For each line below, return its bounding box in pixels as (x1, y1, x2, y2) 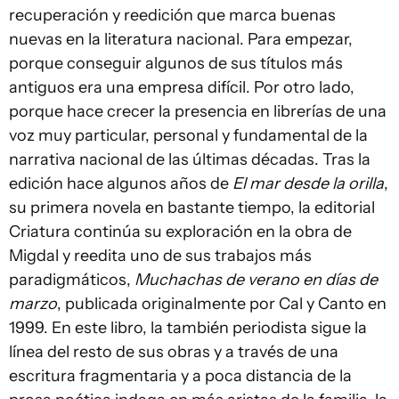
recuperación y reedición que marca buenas (9, 5, 336, 25)
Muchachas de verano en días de (134, 270, 378, 289)
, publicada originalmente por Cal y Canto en (57, 294, 387, 313)
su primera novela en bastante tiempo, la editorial (9, 198, 375, 217)
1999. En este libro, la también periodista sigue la (9, 318, 367, 338)
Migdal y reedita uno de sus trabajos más (9, 246, 312, 265)
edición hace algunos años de (9, 174, 232, 193)
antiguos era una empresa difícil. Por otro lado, (9, 77, 354, 97)
